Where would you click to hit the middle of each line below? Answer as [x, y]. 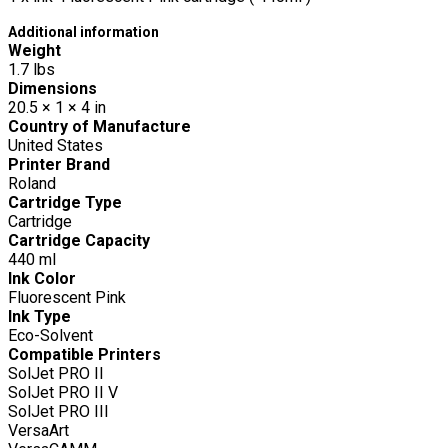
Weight [36, 50]
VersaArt [38, 430]
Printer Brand [65, 164]
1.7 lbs [31, 69]
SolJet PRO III [58, 411]
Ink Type [47, 316]
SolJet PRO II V [63, 392]
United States [55, 145]
